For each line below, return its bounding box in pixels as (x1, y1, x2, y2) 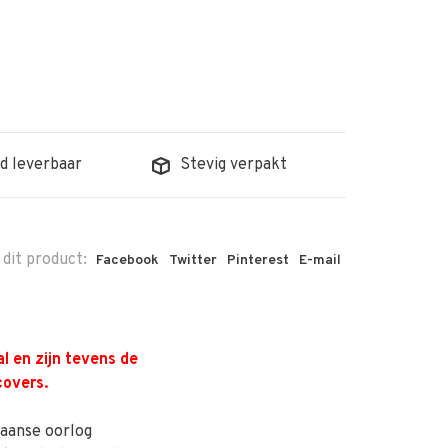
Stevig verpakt (180, 155, 287, 176)
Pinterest (227, 252, 289, 270)
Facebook (96, 252, 159, 270)
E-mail (299, 252, 341, 270)
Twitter (169, 252, 217, 270)
